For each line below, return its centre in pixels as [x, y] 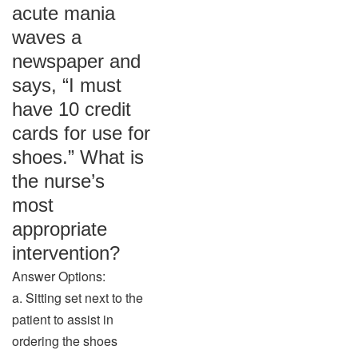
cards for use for [81, 133]
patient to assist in [63, 319]
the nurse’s [58, 181]
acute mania [64, 13]
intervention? [66, 253]
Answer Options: [59, 276]
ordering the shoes [65, 341]
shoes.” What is [78, 157]
